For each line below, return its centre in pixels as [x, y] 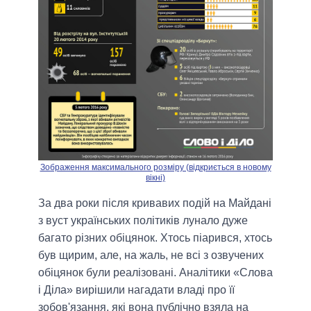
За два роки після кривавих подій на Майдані [155, 203]
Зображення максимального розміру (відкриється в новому [155, 168]
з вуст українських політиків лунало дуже [143, 221]
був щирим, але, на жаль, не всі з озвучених [151, 255]
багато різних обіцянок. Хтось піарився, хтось [155, 238]
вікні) [155, 178]
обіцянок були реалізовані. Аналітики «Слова [155, 273]
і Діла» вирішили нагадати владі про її [136, 290]
